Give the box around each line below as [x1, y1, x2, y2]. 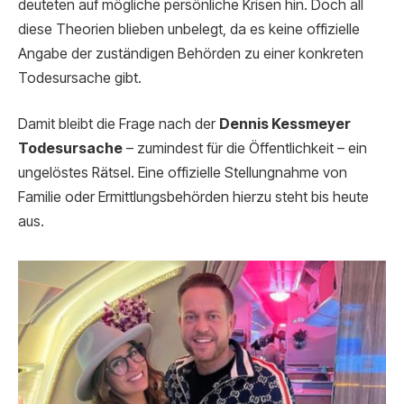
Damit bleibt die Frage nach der [18, 115, 219, 133]
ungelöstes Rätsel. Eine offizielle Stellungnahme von [18, 164, 347, 182]
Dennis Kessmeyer [219, 115, 351, 133]
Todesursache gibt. [18, 69, 142, 87]
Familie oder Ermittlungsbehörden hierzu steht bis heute [18, 188, 369, 207]
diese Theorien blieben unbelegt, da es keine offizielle [18, 20, 360, 38]
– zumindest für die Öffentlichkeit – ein [123, 140, 367, 158]
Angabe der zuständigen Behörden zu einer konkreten [18, 44, 363, 62]
